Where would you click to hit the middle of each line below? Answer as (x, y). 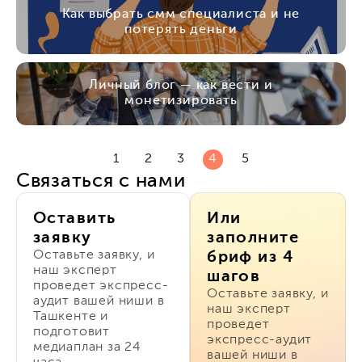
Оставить (75, 219)
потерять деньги (181, 29)
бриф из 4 (250, 257)
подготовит (72, 332)
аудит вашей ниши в (99, 301)
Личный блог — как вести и (181, 85)
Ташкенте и (71, 316)
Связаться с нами (101, 181)
